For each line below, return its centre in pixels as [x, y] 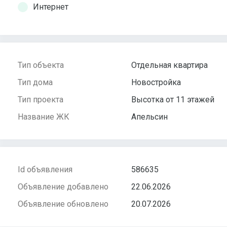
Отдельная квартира [169, 65]
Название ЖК [44, 117]
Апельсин [149, 117]
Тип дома [35, 83]
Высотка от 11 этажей [173, 100]
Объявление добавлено [63, 187]
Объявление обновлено [63, 204]
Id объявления [45, 170]
